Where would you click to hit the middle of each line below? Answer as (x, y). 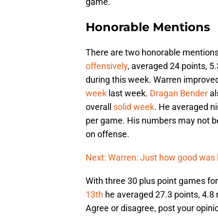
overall (99, 107)
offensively (107, 66)
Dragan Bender (179, 93)
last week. (128, 93)
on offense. (108, 134)
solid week (133, 107)
